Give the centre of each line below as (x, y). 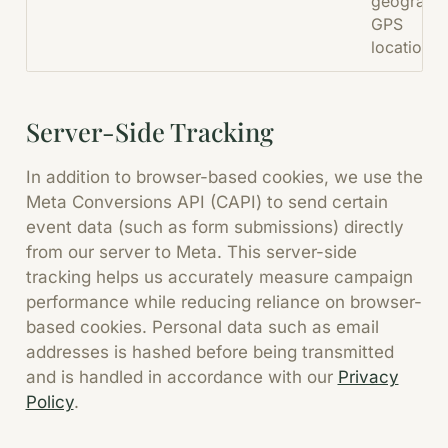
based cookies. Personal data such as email (202, 327)
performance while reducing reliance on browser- (223, 302)
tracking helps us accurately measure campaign (219, 277)
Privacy (368, 377)
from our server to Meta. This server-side (191, 252)
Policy (49, 402)
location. (404, 47)
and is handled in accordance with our (179, 377)
